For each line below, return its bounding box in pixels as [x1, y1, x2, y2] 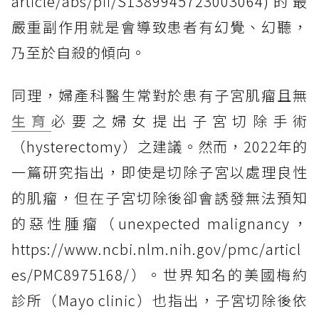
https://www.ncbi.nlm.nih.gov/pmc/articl [11, 239, 301, 260]
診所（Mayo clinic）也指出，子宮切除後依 [11, 290, 308, 311]
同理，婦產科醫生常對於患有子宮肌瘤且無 [11, 85, 308, 106]
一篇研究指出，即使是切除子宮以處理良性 [11, 162, 308, 183]
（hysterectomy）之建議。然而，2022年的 [11, 136, 308, 157]
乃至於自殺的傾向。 [11, 42, 150, 63]
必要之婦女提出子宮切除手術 [51, 110, 308, 132]
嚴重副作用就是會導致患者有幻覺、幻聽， [11, 16, 308, 38]
